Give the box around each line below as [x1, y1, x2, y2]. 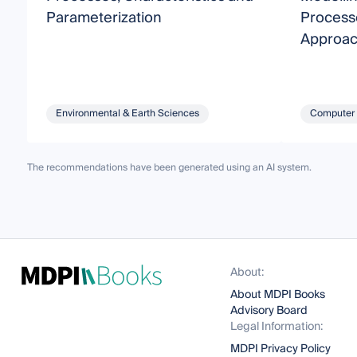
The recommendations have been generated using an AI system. [26, 159, 312, 177]
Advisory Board [230, 301, 308, 321]
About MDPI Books [230, 285, 326, 305]
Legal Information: [230, 317, 324, 337]
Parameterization [45, 6, 162, 31]
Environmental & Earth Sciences [55, 105, 199, 123]
